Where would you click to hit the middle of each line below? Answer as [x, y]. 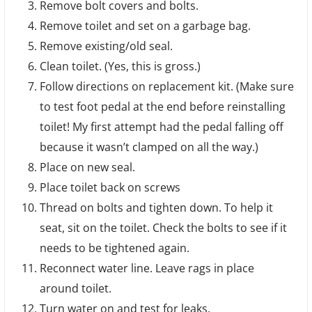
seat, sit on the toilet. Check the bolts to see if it [163, 228]
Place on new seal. [87, 167]
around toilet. [75, 289]
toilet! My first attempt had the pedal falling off [161, 127]
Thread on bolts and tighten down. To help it [156, 208]
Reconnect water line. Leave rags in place [147, 268]
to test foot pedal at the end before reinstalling [162, 107]
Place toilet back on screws [110, 188]
